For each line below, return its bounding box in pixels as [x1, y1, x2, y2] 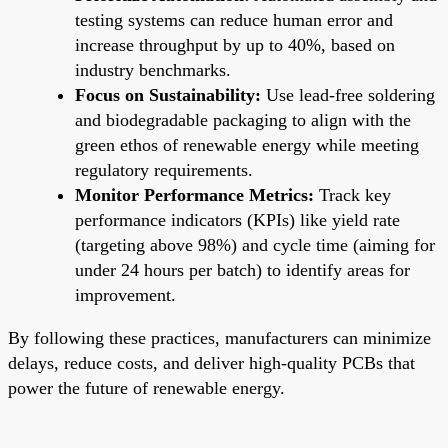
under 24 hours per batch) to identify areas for [75, 259, 410, 280]
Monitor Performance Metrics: [75, 184, 314, 205]
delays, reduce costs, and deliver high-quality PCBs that [8, 352, 415, 373]
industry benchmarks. [75, 59, 231, 80]
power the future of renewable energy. [8, 377, 285, 398]
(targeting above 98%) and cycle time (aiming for [75, 234, 435, 255]
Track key [314, 184, 391, 205]
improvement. [75, 284, 176, 305]
